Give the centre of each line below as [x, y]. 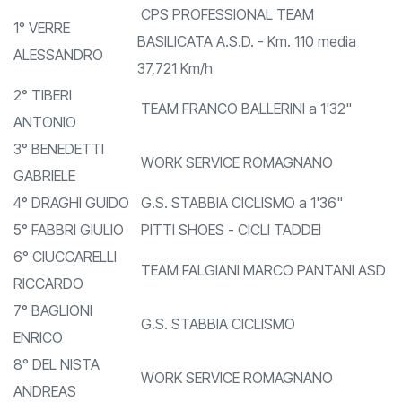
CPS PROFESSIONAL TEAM [226, 42]
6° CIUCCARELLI [65, 284]
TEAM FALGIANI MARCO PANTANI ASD [262, 297]
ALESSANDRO [58, 82]
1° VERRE [42, 55]
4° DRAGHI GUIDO [71, 230]
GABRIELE [44, 203]
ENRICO [38, 365]
